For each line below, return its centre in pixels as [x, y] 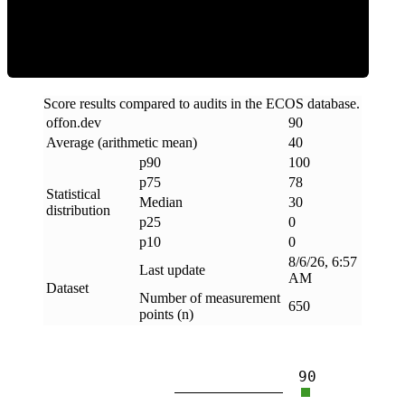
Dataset [67, 288]
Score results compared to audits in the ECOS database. [202, 104]
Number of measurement [210, 298]
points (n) [166, 315]
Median [161, 202]
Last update [172, 270]
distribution [78, 211]
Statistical [73, 194]
